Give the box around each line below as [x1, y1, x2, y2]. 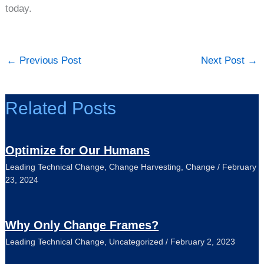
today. [5, 3, 32, 15]
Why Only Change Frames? [5, 219, 159, 232]
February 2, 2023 [170, 237, 236, 247]
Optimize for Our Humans [5, 144, 150, 157]
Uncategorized [109, 237, 164, 247]
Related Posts [5, 98, 117, 118]
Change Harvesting [109, 162, 181, 172]
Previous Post [16, 54, 82, 66]
